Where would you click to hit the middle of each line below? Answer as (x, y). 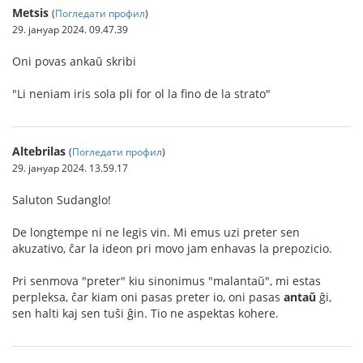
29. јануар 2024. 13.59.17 (70, 168)
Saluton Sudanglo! (62, 200)
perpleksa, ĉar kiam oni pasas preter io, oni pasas (148, 297)
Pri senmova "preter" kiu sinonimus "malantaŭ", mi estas (167, 281)
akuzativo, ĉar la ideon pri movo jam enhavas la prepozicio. (172, 249)
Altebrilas (39, 152)
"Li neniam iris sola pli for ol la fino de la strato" (141, 94)
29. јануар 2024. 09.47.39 (70, 30)
